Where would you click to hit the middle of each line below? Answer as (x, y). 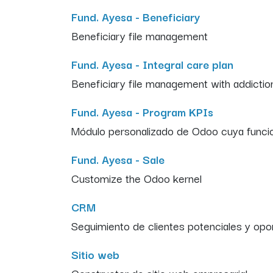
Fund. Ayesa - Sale (118, 159)
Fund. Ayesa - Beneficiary (136, 16)
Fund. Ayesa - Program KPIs (142, 111)
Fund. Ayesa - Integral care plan (152, 64)
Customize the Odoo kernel (136, 178)
